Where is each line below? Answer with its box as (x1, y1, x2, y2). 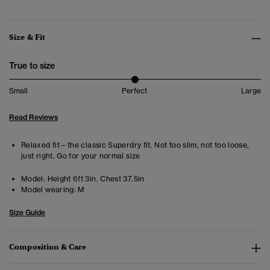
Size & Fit (9, 32, 46, 43)
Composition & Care (9, 242, 87, 253)
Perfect (122, 86, 147, 96)
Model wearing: (21, 185, 77, 195)
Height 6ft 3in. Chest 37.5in (45, 174, 145, 184)
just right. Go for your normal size (21, 151, 140, 161)
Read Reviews (9, 113, 58, 122)
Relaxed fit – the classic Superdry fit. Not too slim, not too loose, (21, 140, 250, 150)
